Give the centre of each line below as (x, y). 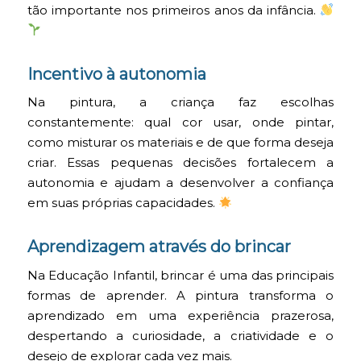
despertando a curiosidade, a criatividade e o (180, 336)
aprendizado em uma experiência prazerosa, (180, 315)
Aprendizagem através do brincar (159, 247)
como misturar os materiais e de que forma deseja (180, 143)
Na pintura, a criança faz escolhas (180, 103)
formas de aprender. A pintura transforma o (180, 295)
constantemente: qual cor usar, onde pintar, (180, 123)
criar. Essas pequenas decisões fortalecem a (180, 163)
